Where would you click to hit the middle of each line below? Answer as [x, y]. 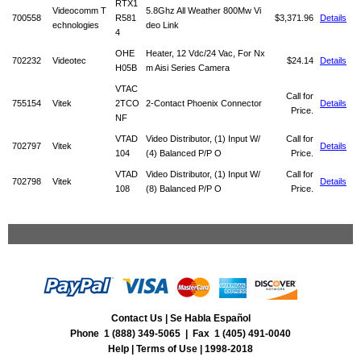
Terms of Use [167, 349]
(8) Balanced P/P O [184, 189]
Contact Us [137, 318]
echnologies [76, 25]
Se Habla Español [210, 318]
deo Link [162, 25]
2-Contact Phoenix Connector [204, 103]
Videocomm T [79, 10]
